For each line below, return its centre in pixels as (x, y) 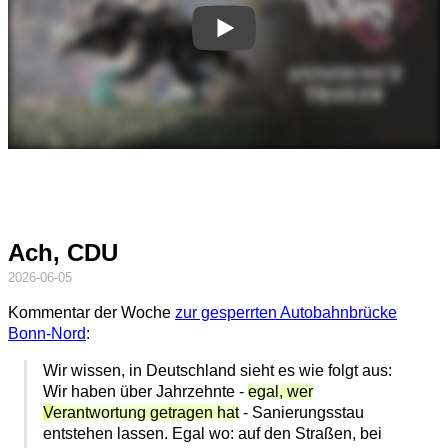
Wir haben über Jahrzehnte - (146, 392)
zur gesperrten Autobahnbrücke (286, 313)
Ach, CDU (63, 253)
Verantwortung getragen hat (141, 413)
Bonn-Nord (47, 334)
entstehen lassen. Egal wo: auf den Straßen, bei (213, 434)
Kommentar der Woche (91, 313)
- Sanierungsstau (302, 413)
